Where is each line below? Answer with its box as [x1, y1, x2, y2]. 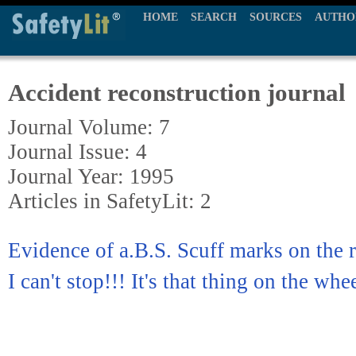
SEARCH [191, 11, 237, 23]
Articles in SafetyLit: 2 [8, 189, 211, 213]
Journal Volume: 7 [8, 115, 170, 139]
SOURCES [250, 11, 302, 23]
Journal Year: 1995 [8, 164, 174, 188]
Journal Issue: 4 [8, 140, 147, 164]
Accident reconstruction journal [8, 79, 346, 106]
